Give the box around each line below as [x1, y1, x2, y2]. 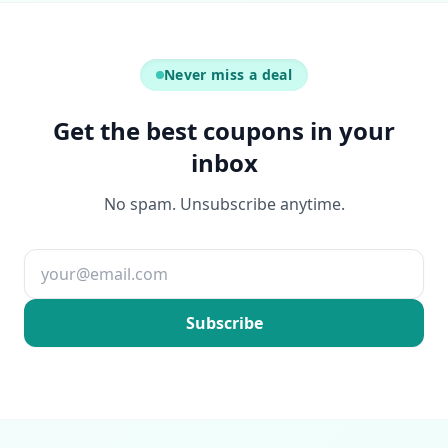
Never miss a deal [164, 65, 292, 84]
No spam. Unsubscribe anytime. [103, 193, 345, 215]
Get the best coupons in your [53, 114, 395, 147]
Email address [23, 297, 129, 320]
